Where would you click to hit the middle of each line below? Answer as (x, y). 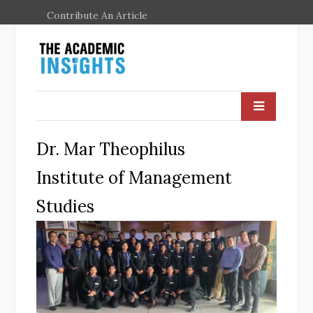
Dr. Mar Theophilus (111, 149)
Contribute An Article (97, 15)
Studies (65, 206)
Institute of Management (134, 177)
